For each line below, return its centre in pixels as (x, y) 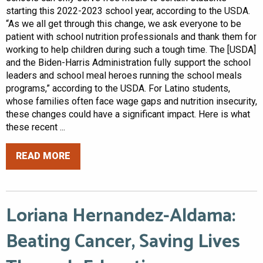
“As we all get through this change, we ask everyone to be (124, 23)
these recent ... (36, 127)
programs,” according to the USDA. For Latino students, (118, 88)
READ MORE (43, 156)
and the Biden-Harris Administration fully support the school (128, 62)
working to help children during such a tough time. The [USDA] (131, 49)
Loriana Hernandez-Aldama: (121, 216)
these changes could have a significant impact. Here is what (128, 114)
